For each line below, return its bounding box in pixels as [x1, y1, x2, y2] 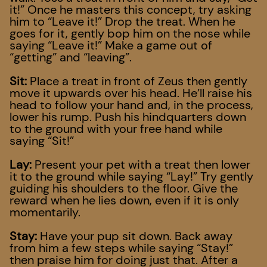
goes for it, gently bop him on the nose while [10, 26, 250, 42]
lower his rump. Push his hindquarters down [10, 109, 246, 125]
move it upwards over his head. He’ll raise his [10, 85, 252, 101]
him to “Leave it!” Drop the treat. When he [10, 14, 235, 30]
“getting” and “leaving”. [10, 49, 132, 66]
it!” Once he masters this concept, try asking [10, 2, 252, 18]
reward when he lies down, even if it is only [10, 193, 239, 209]
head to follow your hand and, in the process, [10, 97, 253, 113]
